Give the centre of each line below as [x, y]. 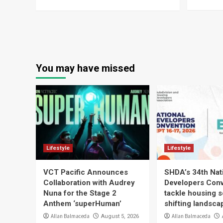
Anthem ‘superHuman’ [82, 204]
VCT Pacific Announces [86, 172]
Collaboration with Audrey [89, 183]
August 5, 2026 [120, 216]
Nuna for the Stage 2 [80, 193]
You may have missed [85, 68]
